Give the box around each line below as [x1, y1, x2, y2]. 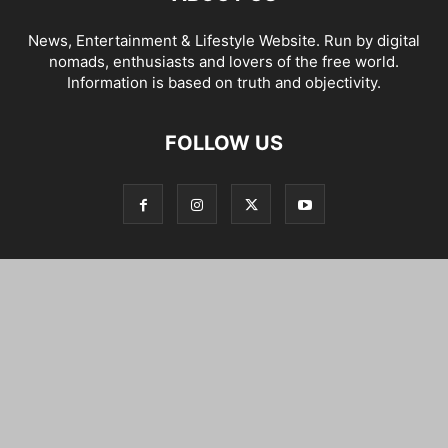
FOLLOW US [165, 131, 283, 155]
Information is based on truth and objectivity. [67, 73, 381, 92]
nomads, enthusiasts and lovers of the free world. [49, 52, 399, 71]
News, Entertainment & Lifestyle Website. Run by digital [28, 31, 420, 50]
